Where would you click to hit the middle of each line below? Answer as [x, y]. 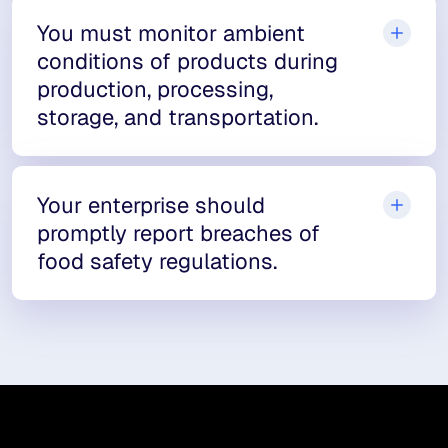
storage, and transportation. [177, 117]
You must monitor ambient [171, 33]
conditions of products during [187, 61]
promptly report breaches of [178, 233]
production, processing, [155, 89]
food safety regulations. [157, 261]
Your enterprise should [151, 205]
